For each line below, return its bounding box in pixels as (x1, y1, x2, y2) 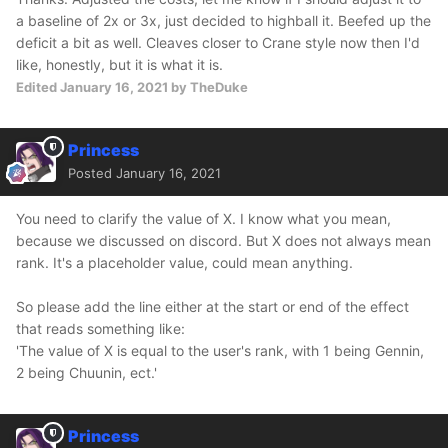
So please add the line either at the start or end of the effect (16, 298, 409, 316)
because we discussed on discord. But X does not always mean (16, 232, 431, 250)
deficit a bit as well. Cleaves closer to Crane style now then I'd (16, 34, 420, 52)
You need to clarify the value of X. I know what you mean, (16, 210, 391, 228)
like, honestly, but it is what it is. (16, 56, 227, 74)
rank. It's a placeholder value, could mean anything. (16, 254, 353, 272)
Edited (16, 79, 60, 96)
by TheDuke (168, 79, 248, 96)
